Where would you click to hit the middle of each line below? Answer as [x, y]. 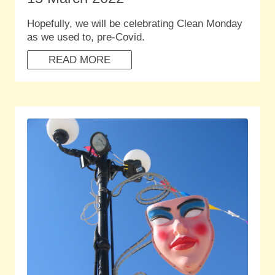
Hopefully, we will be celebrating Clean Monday [135, 24]
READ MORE [79, 60]
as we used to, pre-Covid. [86, 37]
